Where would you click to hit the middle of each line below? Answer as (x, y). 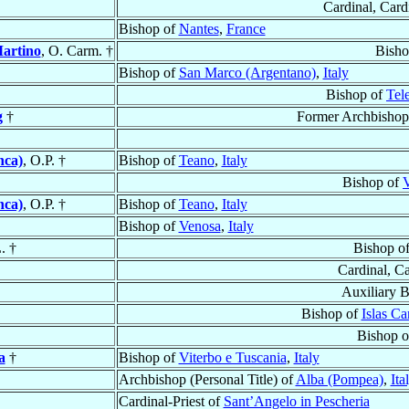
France (246, 29)
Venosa (199, 226)
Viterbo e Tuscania (232, 358)
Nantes (199, 29)
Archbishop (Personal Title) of (207, 380)
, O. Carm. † (77, 51)
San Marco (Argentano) (247, 73)
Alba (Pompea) (339, 380)
